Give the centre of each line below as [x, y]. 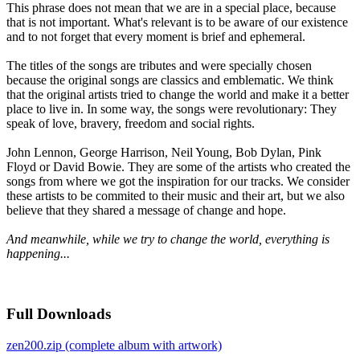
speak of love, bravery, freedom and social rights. [131, 124]
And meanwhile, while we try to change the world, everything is [168, 239]
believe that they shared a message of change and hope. [146, 211]
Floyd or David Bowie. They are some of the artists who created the [178, 167]
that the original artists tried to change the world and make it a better [178, 95]
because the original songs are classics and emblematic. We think [170, 80]
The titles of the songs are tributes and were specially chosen [159, 66]
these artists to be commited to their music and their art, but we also [176, 196]
